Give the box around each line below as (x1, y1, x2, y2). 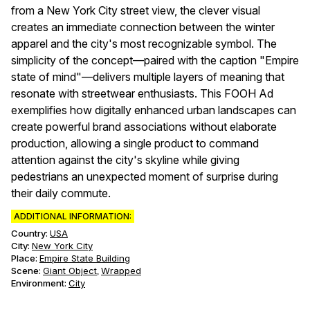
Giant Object (43, 265, 97, 276)
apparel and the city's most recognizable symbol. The (11, 37, 277, 51)
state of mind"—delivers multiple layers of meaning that (11, 70, 284, 84)
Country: (11, 228, 48, 239)
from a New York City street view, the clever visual (11, 3, 260, 17)
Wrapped (101, 265, 141, 276)
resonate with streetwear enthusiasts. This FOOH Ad (11, 86, 273, 100)
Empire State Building (39, 253, 130, 264)
